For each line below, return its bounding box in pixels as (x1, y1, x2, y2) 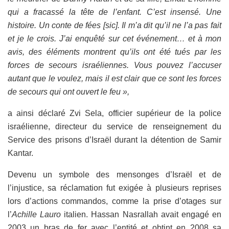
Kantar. (8, 148, 33, 157)
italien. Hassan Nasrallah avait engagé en (61, 210, 222, 219)
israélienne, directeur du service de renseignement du (8, 122, 221, 131)
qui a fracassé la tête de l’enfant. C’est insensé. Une (8, 7, 221, 16)
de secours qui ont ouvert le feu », (8, 87, 129, 96)
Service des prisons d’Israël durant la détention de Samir (8, 135, 221, 144)
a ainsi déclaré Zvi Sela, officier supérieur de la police (8, 108, 221, 118)
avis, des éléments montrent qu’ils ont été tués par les (8, 47, 221, 56)
